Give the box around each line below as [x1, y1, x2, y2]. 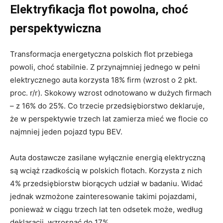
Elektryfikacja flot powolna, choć [10, 2, 188, 16]
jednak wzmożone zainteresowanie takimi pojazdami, [10, 191, 197, 201]
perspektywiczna [10, 21, 101, 35]
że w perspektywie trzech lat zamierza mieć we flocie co [10, 113, 208, 123]
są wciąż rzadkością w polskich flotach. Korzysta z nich [10, 165, 202, 175]
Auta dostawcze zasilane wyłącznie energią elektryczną [10, 152, 205, 162]
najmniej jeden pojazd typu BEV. [10, 126, 122, 136]
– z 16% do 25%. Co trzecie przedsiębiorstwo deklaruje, [10, 101, 205, 111]
